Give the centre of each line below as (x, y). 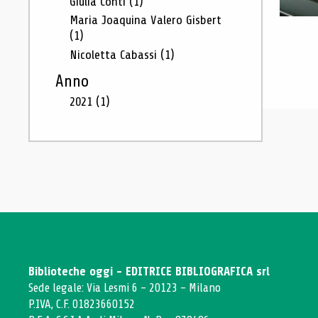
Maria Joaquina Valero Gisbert (146, 20)
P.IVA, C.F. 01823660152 (82, 304)
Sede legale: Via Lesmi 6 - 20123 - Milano (125, 288)
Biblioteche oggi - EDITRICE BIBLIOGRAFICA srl (149, 272)
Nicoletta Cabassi (115, 55)
